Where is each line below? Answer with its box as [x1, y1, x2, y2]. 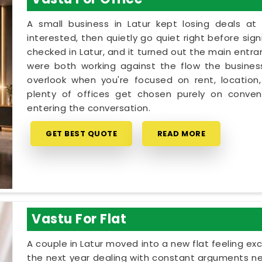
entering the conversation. [27, 102, 151, 115]
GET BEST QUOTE [46, 128, 118, 140]
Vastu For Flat [32, 210, 127, 229]
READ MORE [157, 128, 206, 140]
